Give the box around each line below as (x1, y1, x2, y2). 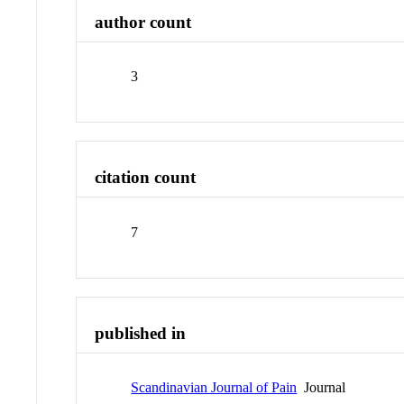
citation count (95, 168, 197, 188)
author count (95, 12, 192, 32)
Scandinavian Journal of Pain (131, 380, 298, 396)
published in (95, 323, 187, 343)
